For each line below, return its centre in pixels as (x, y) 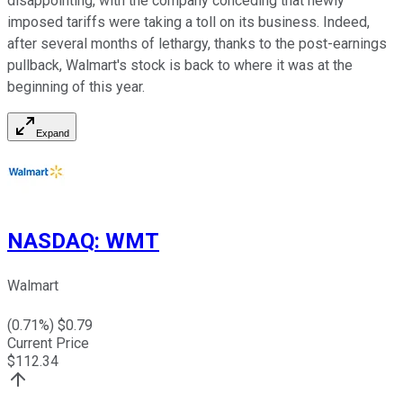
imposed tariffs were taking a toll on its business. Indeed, (188, 22)
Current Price (48, 344)
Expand (53, 134)
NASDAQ (51, 242)
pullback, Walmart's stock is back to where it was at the (180, 66)
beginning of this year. (76, 87)
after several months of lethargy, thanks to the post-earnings (197, 44)
